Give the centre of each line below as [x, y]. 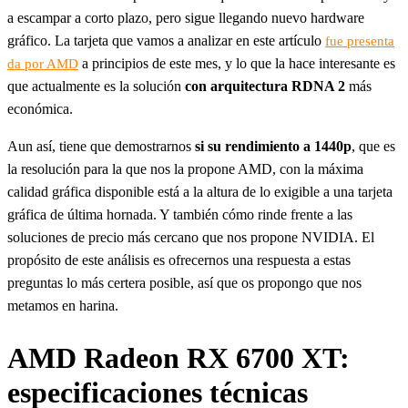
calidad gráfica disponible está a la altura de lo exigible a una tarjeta [200, 191]
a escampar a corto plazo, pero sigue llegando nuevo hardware [186, 17]
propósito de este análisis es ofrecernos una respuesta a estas [179, 260]
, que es [373, 146]
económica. [40, 108]
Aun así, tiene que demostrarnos [101, 146]
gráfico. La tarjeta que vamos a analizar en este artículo [166, 40]
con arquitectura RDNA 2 [265, 86]
